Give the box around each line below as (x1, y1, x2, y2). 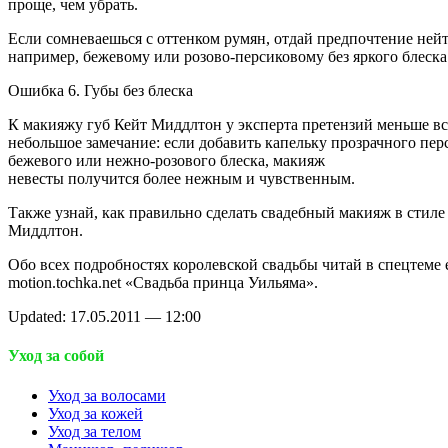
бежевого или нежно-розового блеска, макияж (8, 151, 325, 169)
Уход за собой (8, 347, 104, 365)
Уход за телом (48, 422, 141, 440)
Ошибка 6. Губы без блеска (8, 81, 193, 99)
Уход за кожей (48, 404, 143, 422)
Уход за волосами (48, 386, 166, 404)
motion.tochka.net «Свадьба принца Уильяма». (8, 273, 318, 291)
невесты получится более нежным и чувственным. (8, 169, 355, 187)
